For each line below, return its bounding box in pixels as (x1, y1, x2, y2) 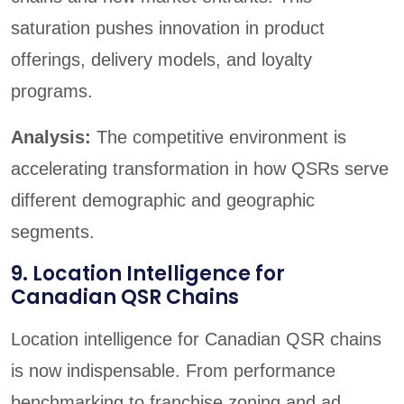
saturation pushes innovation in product (11, 17, 325, 38)
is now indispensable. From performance (11, 360, 335, 381)
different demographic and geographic (11, 189, 315, 210)
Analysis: (11, 126, 96, 147)
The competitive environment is (96, 126, 346, 147)
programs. (11, 80, 93, 101)
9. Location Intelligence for (11, 259, 285, 288)
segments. (11, 221, 95, 242)
